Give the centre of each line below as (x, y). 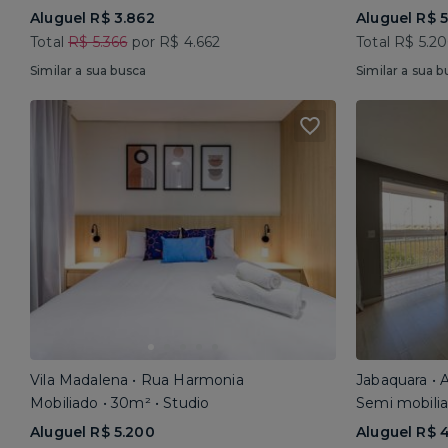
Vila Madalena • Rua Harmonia (137, 380)
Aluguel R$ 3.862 (92, 18)
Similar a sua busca (88, 70)
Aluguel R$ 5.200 (92, 432)
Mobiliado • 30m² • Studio (120, 403)
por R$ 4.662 (174, 42)
